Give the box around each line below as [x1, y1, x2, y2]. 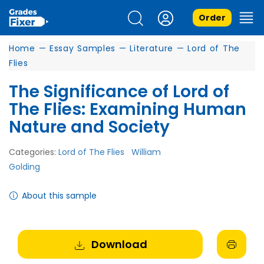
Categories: [9, 146, 58, 158]
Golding [9, 161, 40, 173]
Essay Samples [49, 42, 116, 54]
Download [91, 237, 147, 252]
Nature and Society [9, 115, 170, 138]
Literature [130, 42, 174, 54]
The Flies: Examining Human [9, 98, 246, 121]
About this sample [22, 190, 97, 202]
